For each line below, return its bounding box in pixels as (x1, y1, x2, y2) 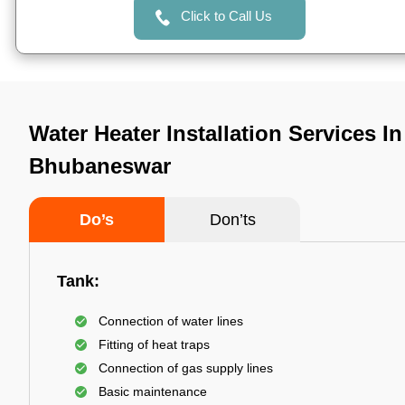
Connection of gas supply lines (99, 361, 273, 375)
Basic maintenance (99, 384, 207, 399)
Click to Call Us (180, 8, 272, 24)
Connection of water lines (99, 314, 243, 328)
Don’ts (209, 211, 256, 229)
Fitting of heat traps (99, 337, 210, 352)
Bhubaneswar (29, 154, 171, 178)
